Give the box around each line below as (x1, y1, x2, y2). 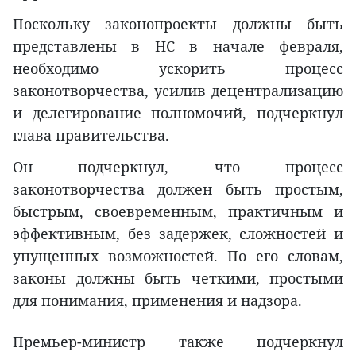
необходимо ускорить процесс (13, 59, 343, 79)
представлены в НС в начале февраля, (13, 37, 343, 56)
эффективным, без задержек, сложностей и (13, 224, 343, 244)
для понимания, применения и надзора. (13, 291, 302, 311)
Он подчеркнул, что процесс (13, 157, 343, 177)
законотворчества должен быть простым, (13, 180, 343, 199)
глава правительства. (13, 126, 169, 145)
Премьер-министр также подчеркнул (13, 332, 343, 352)
